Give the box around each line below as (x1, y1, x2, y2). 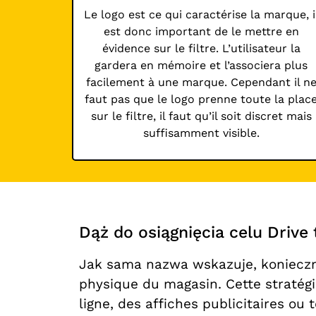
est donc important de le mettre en (103, 25, 299, 39)
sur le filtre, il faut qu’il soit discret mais (90, 109, 312, 123)
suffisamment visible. (142, 126, 260, 140)
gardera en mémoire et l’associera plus (95, 59, 308, 73)
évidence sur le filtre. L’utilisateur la (102, 42, 300, 56)
